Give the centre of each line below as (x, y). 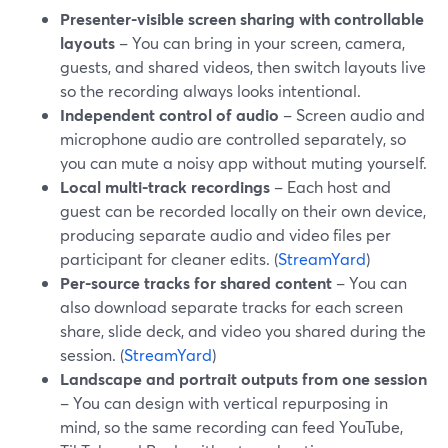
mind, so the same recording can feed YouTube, (231, 426)
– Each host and (330, 186)
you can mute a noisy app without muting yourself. (243, 162)
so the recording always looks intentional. (210, 90)
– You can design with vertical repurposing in (224, 402)
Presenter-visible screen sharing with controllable (242, 18)
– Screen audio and (352, 114)
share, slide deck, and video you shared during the (243, 330)
